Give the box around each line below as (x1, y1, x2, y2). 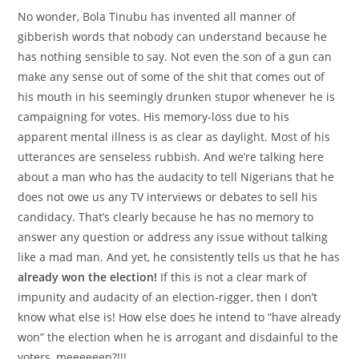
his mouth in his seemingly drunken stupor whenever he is (18, 89, 336, 104)
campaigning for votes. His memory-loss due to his (18, 109, 290, 124)
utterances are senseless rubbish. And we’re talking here (18, 149, 325, 164)
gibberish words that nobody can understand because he (18, 29, 328, 44)
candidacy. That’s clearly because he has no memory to (18, 209, 314, 224)
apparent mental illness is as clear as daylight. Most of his (18, 129, 331, 144)
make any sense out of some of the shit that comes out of (18, 69, 325, 84)
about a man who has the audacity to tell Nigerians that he (18, 169, 335, 184)
